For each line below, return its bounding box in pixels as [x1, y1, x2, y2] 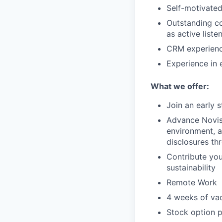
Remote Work [166, 177, 217, 187]
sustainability [166, 162, 216, 172]
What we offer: [151, 81, 209, 91]
